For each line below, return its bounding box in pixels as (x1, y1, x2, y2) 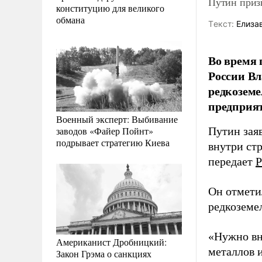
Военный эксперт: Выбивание (56, 112, 178, 125)
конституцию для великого (56, 1, 164, 14)
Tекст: (208, 19, 234, 29)
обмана (56, 13, 85, 26)
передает (208, 155, 256, 168)
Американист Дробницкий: (56, 235, 167, 248)
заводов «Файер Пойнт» (56, 124, 153, 137)
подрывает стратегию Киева (56, 136, 170, 149)
